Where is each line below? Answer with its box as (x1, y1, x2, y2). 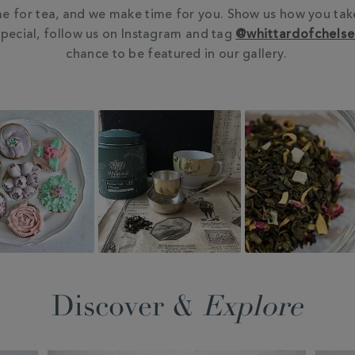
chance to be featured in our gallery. (66, 48, 288, 61)
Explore (201, 294, 303, 323)
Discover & (51, 294, 202, 323)
